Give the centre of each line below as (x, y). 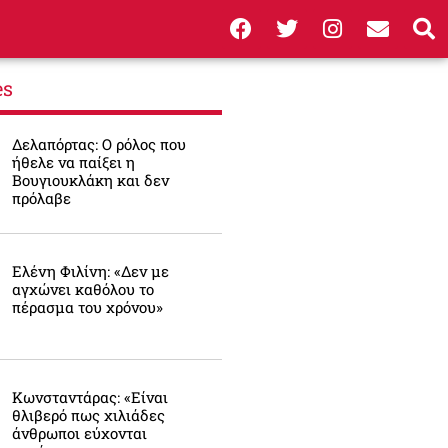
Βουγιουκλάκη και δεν (91, 180)
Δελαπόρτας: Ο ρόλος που (99, 144)
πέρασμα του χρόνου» (88, 306)
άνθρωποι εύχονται (80, 433)
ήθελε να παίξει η (74, 162)
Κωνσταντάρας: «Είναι (90, 397)
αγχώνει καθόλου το (83, 288)
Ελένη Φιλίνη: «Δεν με (91, 270)
